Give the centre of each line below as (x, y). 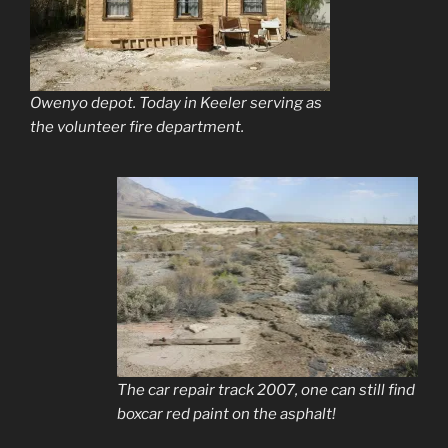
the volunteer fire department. (137, 127)
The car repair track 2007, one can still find (266, 389)
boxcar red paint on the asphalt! (226, 413)
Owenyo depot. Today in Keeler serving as (176, 103)
